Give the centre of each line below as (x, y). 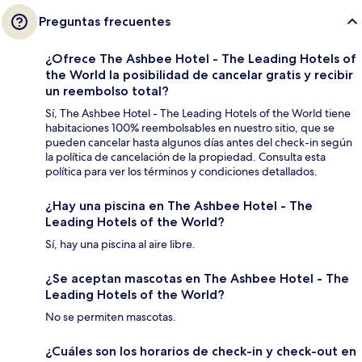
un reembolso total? (107, 90)
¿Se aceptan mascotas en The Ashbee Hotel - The (197, 278)
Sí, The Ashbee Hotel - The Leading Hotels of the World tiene (198, 113)
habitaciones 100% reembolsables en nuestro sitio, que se (190, 127)
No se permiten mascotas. (111, 316)
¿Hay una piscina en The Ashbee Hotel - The (179, 205)
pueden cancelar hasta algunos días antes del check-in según (199, 142)
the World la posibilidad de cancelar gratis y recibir (199, 74)
